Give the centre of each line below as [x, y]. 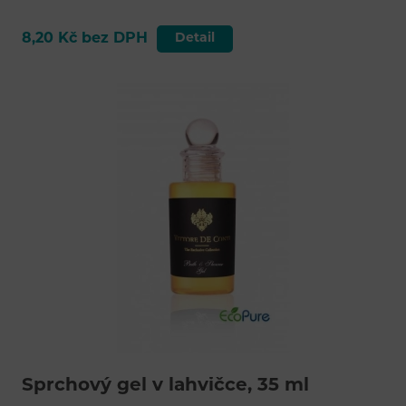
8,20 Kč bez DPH [84, 39]
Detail [194, 38]
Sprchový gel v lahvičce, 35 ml [165, 387]
